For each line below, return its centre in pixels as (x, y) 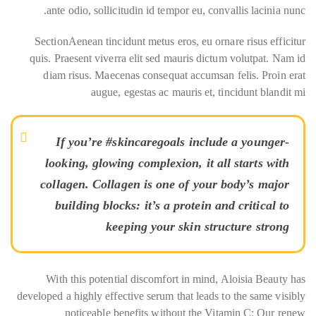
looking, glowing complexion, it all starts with (167, 163)
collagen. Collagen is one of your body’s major (165, 184)
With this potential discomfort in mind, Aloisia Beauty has (176, 279)
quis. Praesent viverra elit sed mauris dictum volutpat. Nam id (168, 58)
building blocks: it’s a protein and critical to (172, 205)
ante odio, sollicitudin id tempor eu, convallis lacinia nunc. (176, 10)
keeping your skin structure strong (197, 226)
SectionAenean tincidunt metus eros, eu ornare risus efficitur (170, 41)
